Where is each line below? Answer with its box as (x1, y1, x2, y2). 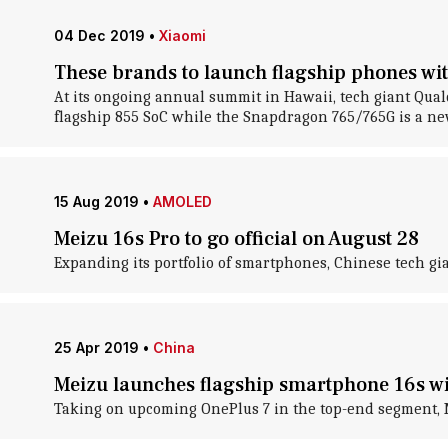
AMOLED (152, 193, 212, 210)
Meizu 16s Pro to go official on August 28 (53, 226, 419, 252)
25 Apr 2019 (53, 339, 139, 356)
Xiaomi (158, 27, 206, 44)
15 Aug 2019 (53, 193, 139, 210)
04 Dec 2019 (53, 27, 145, 44)
